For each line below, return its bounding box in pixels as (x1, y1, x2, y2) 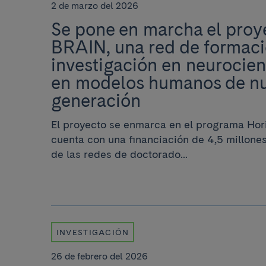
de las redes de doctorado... (51, 148, 188, 161)
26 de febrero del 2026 (51, 251, 148, 262)
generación (51, 89, 141, 111)
